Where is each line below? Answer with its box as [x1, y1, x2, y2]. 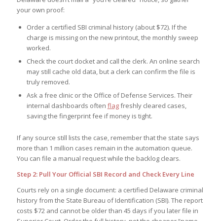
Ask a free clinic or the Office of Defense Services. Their [26, 91, 192, 100]
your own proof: [16, 5, 65, 15]
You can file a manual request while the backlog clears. [16, 154, 181, 163]
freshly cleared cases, [118, 101, 186, 110]
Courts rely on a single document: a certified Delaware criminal [16, 185, 203, 195]
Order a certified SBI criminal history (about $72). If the [26, 23, 187, 32]
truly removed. [26, 77, 70, 87]
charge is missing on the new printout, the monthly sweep [26, 33, 198, 42]
